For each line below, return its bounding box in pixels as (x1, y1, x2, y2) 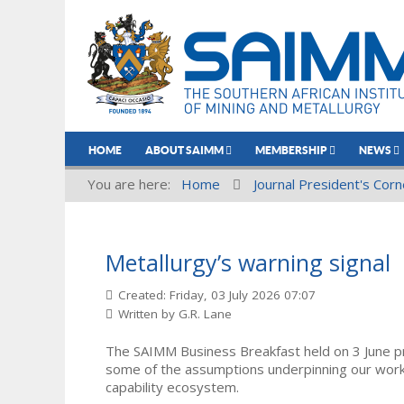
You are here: (87, 175, 178, 193)
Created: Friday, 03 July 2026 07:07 (118, 286, 316, 303)
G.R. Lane (179, 305, 232, 322)
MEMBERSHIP (255, 144, 329, 156)
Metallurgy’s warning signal (106, 247, 390, 278)
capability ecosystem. (106, 377, 239, 396)
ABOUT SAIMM (145, 144, 225, 156)
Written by (115, 305, 179, 322)
